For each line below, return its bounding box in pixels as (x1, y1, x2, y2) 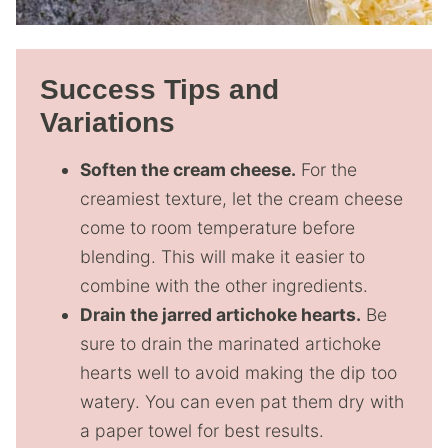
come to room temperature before (80, 216, 355, 238)
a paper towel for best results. (80, 419, 324, 441)
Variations (40, 106, 175, 138)
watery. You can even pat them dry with (80, 390, 404, 412)
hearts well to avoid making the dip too (80, 361, 397, 383)
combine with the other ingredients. (80, 274, 368, 296)
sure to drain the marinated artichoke (80, 332, 381, 354)
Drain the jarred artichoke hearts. (80, 303, 361, 325)
